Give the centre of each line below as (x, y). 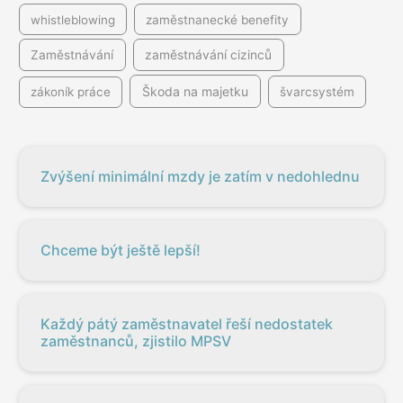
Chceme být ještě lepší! (121, 250)
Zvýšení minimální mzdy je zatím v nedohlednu (201, 176)
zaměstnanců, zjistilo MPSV (136, 340)
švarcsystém (317, 92)
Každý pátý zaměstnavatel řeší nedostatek (187, 323)
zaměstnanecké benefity (218, 19)
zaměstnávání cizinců (209, 55)
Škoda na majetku (195, 92)
